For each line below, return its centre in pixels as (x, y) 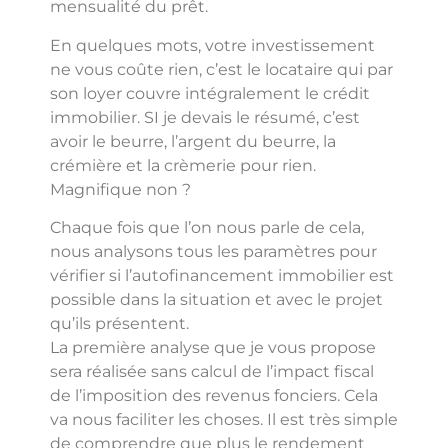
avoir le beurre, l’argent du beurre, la (193, 141)
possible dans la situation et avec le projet (216, 300)
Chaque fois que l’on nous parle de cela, (207, 228)
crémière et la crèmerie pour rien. (183, 165)
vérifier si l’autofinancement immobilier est (222, 276)
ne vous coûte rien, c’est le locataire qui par (221, 69)
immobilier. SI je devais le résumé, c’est (205, 117)
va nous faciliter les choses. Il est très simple (224, 420)
